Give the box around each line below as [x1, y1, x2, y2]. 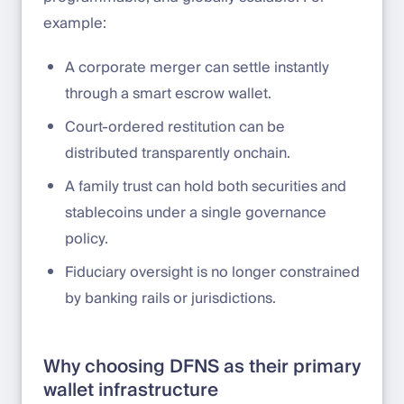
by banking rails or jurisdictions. [65, 285, 276, 311]
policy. [65, 225, 108, 252]
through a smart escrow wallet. [65, 80, 271, 106]
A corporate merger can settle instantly [65, 54, 329, 80]
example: [43, 10, 106, 36]
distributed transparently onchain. [65, 140, 290, 166]
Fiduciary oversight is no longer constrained [65, 259, 360, 285]
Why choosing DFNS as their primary [43, 351, 361, 382]
